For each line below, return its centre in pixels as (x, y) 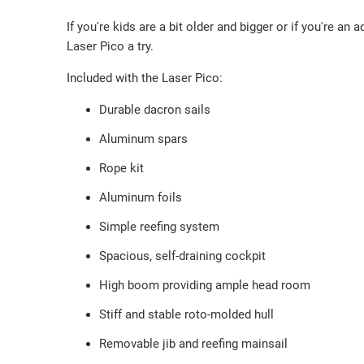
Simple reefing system (161, 227)
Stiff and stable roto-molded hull (188, 315)
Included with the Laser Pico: (146, 78)
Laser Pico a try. (110, 47)
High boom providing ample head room (208, 286)
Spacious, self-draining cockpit (184, 256)
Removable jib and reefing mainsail (193, 344)
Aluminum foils (142, 198)
